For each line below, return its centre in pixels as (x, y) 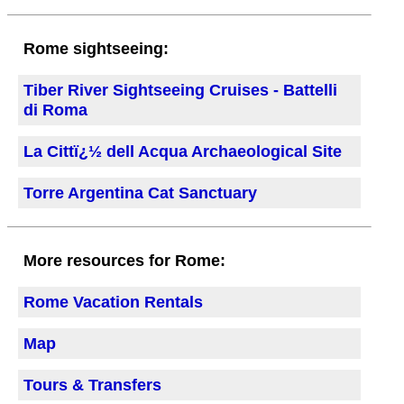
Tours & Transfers (92, 386)
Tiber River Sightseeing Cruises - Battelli (180, 91)
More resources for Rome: (124, 261)
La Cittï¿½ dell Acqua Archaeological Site (183, 152)
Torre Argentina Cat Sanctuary (140, 193)
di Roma (55, 110)
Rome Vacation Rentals (113, 303)
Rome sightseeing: (96, 49)
